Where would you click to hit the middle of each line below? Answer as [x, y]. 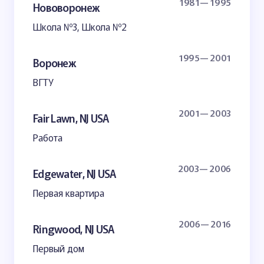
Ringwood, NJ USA [74, 228]
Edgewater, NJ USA [75, 173]
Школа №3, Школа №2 [80, 27]
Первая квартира [69, 193]
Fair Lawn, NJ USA [71, 118]
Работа [48, 137]
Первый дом [59, 248]
